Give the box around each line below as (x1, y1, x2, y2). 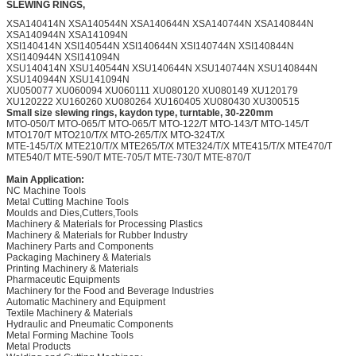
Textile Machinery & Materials (6, 308, 133, 319)
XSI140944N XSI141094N (6, 52, 120, 64)
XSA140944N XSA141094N (6, 29, 128, 41)
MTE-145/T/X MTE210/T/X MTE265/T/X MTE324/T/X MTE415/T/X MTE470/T (6, 141, 332, 153)
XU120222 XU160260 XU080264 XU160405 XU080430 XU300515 (6, 96, 300, 108)
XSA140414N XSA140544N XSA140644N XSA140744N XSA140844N (6, 18, 314, 30)
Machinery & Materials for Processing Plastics (6, 219, 203, 230)
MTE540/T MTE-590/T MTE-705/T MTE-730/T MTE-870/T (6, 152, 251, 164)
